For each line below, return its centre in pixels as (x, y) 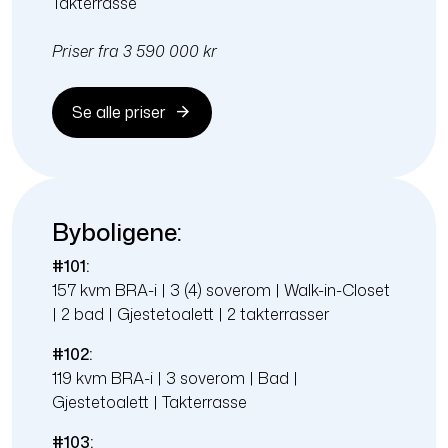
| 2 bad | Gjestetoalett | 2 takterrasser (190, 313)
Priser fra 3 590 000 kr (134, 50)
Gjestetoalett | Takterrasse (149, 401)
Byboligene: (119, 231)
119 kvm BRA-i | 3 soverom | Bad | (175, 377)
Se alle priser (119, 112)
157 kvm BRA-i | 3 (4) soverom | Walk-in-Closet (221, 289)
